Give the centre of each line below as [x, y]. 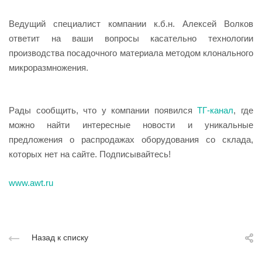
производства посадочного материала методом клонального [131, 53]
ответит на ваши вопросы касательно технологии [131, 39]
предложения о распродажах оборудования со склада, [131, 140]
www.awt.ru [31, 183]
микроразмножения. [49, 68]
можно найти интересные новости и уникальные [131, 125]
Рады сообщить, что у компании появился [103, 111]
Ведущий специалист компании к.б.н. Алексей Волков [131, 24]
